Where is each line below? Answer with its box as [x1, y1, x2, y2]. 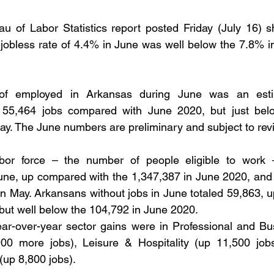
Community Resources [85, 51, 174, 61]
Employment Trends [107, 2, 184, 12]
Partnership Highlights [149, 100, 234, 110]
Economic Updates [198, 51, 271, 61]
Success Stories [62, 100, 125, 110]
